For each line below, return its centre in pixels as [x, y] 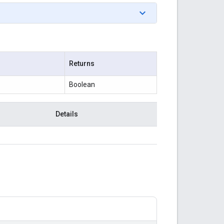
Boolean [82, 84]
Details [67, 114]
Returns [82, 63]
